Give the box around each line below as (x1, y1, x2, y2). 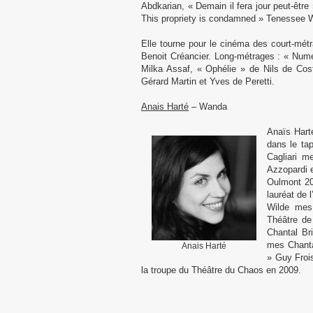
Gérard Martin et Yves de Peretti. (141, 76, 275, 87)
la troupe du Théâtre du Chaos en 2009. (141, 265, 301, 275)
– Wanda (189, 101, 227, 112)
